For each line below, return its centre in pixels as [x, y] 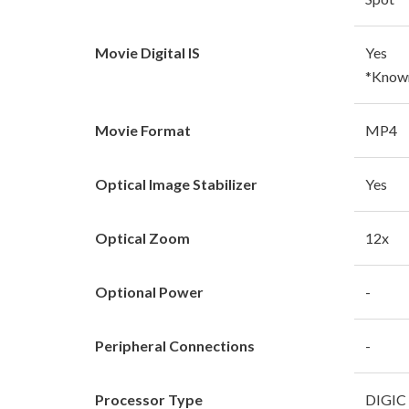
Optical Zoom [142, 237]
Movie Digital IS [147, 52]
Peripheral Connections [175, 345]
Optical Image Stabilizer [176, 184]
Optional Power [149, 291]
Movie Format [143, 130]
